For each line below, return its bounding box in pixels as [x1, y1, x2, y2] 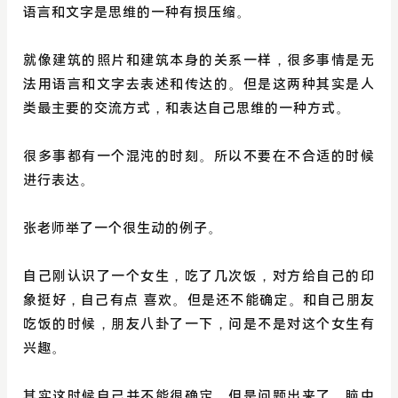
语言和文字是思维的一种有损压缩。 [23, 4, 251, 20]
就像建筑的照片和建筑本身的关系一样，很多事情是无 [23, 52, 375, 68]
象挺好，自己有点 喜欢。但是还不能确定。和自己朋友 [23, 292, 375, 308]
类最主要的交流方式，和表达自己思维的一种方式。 [23, 100, 350, 116]
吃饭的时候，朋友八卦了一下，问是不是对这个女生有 [23, 316, 375, 332]
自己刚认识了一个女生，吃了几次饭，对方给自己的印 [23, 268, 375, 284]
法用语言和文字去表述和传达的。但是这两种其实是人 [23, 76, 375, 92]
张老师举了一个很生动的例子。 [23, 220, 222, 236]
